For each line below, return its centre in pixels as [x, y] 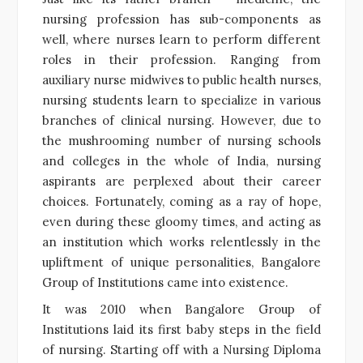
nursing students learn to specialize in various [181, 100]
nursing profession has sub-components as [181, 19]
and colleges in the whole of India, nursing [181, 160]
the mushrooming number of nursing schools [181, 140]
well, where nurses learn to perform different [181, 39]
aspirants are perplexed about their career [181, 181]
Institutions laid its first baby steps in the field [181, 329]
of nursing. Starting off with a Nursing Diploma [181, 349]
